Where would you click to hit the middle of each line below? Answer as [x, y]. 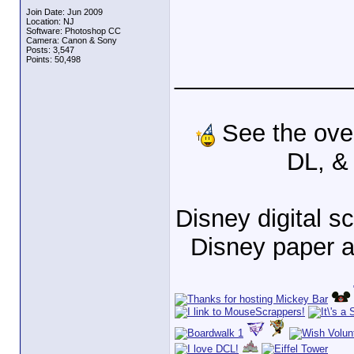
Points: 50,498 [53, 59]
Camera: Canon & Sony [72, 40]
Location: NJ [50, 21]
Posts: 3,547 [50, 50]
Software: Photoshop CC [73, 31]
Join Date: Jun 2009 [64, 12]
